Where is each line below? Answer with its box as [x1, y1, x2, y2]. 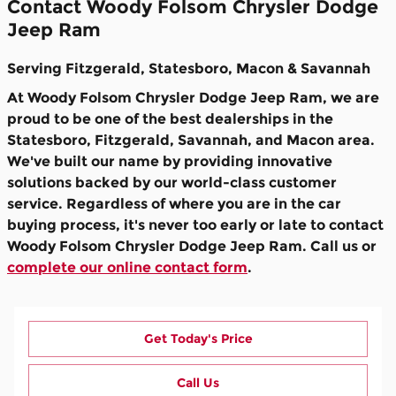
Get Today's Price [143, 330, 253, 346]
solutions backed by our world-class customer [7, 173, 337, 191]
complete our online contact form [7, 258, 247, 276]
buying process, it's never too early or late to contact [7, 216, 384, 233]
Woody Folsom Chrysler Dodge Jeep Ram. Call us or [7, 237, 377, 255]
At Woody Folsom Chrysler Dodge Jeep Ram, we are [7, 88, 379, 106]
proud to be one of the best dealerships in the [7, 110, 333, 127]
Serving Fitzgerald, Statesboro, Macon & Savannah [7, 60, 370, 78]
